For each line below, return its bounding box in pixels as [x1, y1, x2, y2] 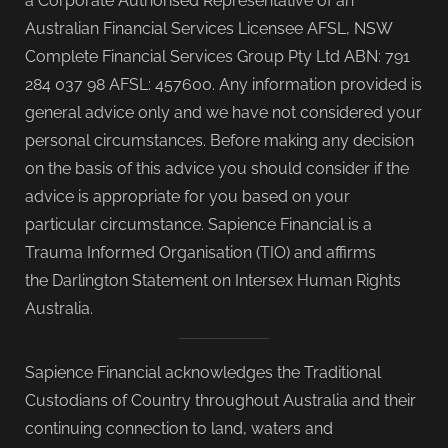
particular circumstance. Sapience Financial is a [25, 215, 372, 234]
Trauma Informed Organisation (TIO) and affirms [25, 243, 376, 262]
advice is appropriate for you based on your [25, 187, 350, 206]
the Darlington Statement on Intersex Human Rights [25, 271, 401, 290]
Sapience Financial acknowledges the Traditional [25, 363, 381, 382]
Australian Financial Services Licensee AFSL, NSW [25, 19, 392, 38]
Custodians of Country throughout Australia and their [25, 391, 416, 410]
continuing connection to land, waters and [25, 419, 333, 438]
